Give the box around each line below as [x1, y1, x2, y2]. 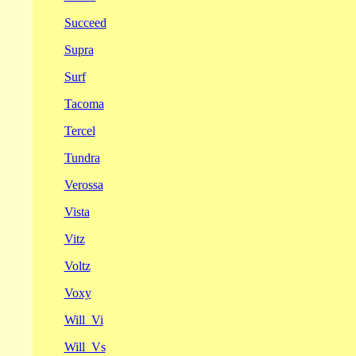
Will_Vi [64, 313, 103, 327]
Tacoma [64, 97, 104, 110]
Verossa [64, 178, 103, 192]
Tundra [64, 151, 100, 164]
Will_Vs [64, 340, 106, 354]
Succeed [64, 16, 106, 29]
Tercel [64, 124, 95, 137]
